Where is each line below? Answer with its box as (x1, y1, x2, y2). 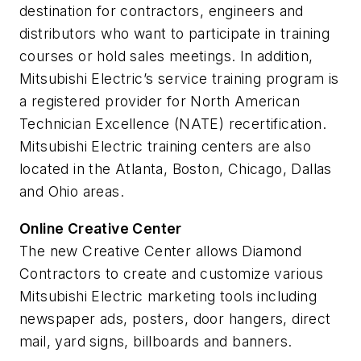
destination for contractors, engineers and (19, 2, 304, 20)
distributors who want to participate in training (19, 25, 330, 43)
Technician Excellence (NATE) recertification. (19, 115, 326, 133)
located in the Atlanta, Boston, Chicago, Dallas (19, 160, 332, 178)
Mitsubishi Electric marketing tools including (19, 288, 317, 305)
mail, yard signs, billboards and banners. (19, 333, 293, 351)
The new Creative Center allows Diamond (19, 243, 302, 260)
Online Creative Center (19, 220, 182, 238)
